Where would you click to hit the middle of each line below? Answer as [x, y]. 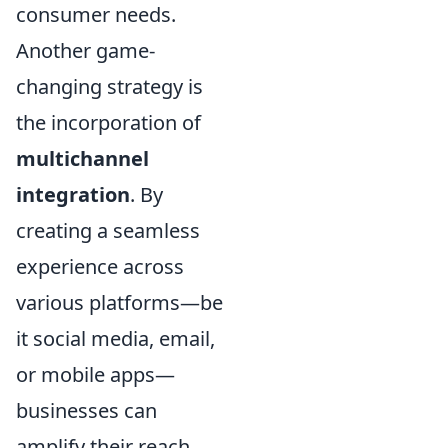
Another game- [85, 51]
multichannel [82, 159]
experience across [100, 267]
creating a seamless [108, 231]
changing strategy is [109, 87]
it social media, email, [115, 339]
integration [73, 195]
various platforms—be [119, 303]
